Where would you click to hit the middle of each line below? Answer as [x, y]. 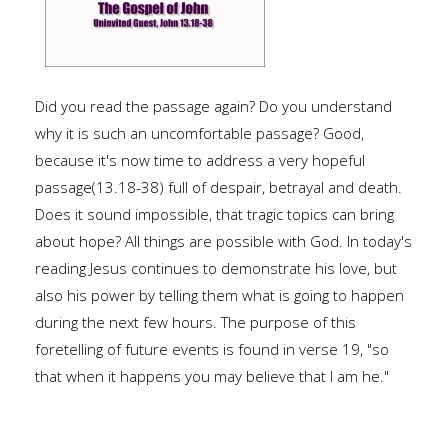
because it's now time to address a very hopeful [200, 160]
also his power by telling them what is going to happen [219, 295]
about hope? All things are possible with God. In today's [223, 241]
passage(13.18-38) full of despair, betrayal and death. [218, 187]
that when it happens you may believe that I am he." [212, 376]
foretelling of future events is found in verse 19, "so [212, 349]
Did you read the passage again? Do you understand [213, 106]
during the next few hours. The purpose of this [195, 322]
